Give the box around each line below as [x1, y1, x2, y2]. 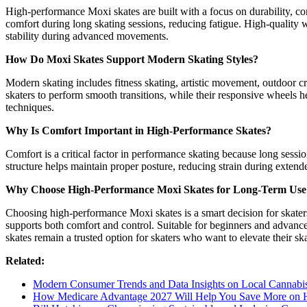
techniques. [5, 101, 54, 113]
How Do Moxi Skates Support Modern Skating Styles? [5, 53, 258, 65]
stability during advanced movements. [5, 29, 169, 42]
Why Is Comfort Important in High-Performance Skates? [5, 124, 271, 136]
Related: [5, 254, 45, 267]
